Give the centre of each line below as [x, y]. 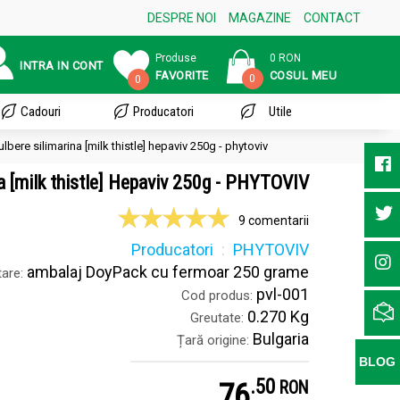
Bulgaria [279, 339]
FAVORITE [182, 75]
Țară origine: [213, 340]
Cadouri [41, 112]
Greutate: [217, 318]
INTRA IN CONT [62, 65]
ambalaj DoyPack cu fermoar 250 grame [166, 272]
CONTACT [332, 18]
